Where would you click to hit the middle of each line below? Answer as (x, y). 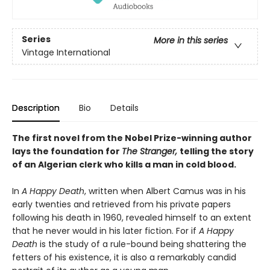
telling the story (217, 151)
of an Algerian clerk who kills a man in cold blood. (125, 164)
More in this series (191, 40)
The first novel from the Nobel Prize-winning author (132, 138)
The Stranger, (151, 151)
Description (36, 108)
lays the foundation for (67, 151)
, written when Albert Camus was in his (165, 191)
